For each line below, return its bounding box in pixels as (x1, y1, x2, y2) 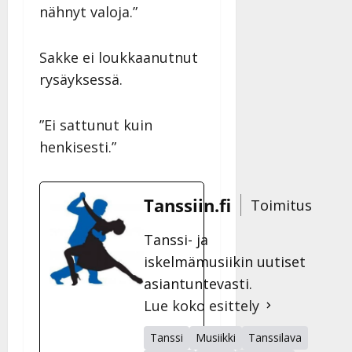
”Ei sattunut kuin (39, 115, 152, 134)
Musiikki (196, 329, 236, 345)
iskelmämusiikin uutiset (144, 251, 306, 271)
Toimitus (251, 196, 312, 215)
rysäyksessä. (39, 69, 123, 89)
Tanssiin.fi (144, 192, 231, 217)
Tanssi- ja (144, 229, 208, 249)
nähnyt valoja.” (39, 2, 137, 21)
